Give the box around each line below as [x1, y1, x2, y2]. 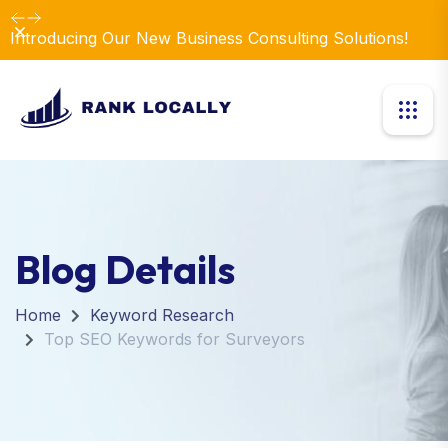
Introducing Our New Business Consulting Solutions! [10, 28, 408, 48]
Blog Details [15, 244, 235, 294]
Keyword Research [90, 305, 234, 325]
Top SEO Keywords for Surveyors [44, 329, 305, 349]
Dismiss [9, 19, 65, 39]
